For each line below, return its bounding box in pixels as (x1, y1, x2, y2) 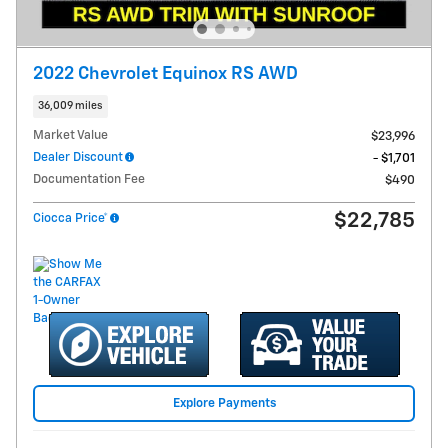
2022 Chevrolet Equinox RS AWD (33, 64, 298, 83)
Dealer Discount (33, 151, 123, 165)
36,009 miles (38, 101, 103, 112)
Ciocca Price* (33, 212, 108, 226)
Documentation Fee (33, 173, 145, 187)
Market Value (33, 129, 108, 143)
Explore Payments (172, 396, 276, 410)
